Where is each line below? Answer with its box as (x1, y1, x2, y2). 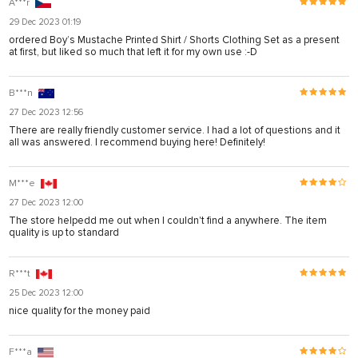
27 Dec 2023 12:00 (9, 197, 83, 208)
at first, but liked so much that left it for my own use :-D (9, 45, 257, 58)
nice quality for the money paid (9, 304, 150, 317)
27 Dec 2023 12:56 (9, 106, 83, 117)
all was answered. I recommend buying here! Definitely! (9, 135, 265, 149)
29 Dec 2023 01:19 (9, 16, 81, 27)
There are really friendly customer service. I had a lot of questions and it (9, 123, 340, 137)
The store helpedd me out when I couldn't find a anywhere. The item (9, 213, 327, 227)
